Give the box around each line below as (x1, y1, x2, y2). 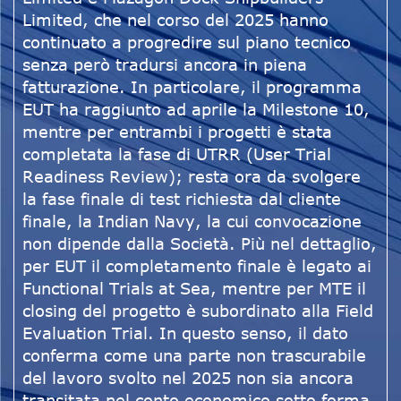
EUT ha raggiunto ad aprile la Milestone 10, (22, 99, 370, 120)
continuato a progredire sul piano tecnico (22, 32, 351, 53)
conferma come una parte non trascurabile (22, 346, 366, 366)
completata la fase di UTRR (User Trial (22, 144, 331, 165)
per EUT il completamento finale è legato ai (22, 256, 371, 277)
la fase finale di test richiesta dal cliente (22, 189, 341, 209)
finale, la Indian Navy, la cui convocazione (22, 211, 362, 232)
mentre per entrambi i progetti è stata (22, 122, 332, 142)
